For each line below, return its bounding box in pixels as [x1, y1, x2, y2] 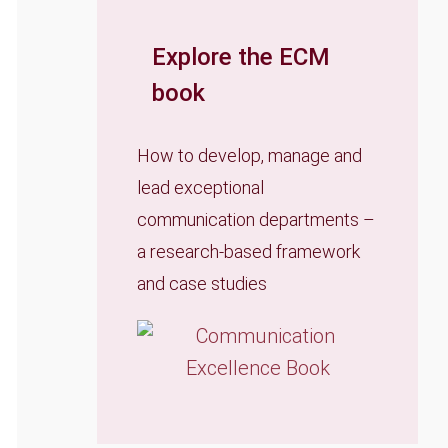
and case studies [137, 272, 267, 294]
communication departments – [137, 208, 375, 230]
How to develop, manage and [137, 144, 362, 166]
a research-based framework [137, 240, 360, 262]
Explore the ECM [152, 42, 330, 71]
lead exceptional [137, 176, 264, 198]
